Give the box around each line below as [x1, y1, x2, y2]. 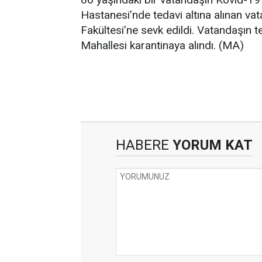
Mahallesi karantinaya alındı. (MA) [81, 39, 244, 52]
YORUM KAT [169, 137, 253, 153]
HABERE [116, 137, 169, 153]
